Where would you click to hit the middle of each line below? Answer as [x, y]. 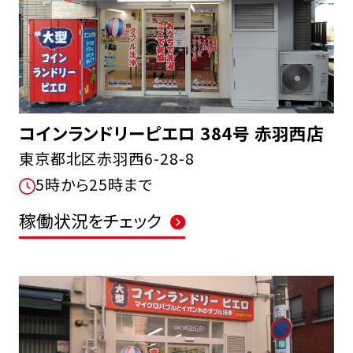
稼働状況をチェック [90, 220]
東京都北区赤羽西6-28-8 [106, 159]
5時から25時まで [95, 185]
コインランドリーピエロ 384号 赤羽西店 [171, 133]
